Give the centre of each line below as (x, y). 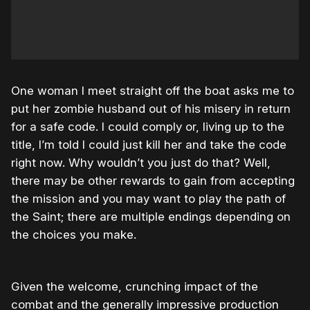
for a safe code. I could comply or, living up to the (148, 127)
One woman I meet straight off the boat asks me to (153, 91)
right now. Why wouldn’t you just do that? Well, (141, 163)
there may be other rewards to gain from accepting (153, 181)
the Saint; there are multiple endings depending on (151, 217)
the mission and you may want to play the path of (148, 199)
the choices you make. (74, 235)
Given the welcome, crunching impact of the (135, 287)
